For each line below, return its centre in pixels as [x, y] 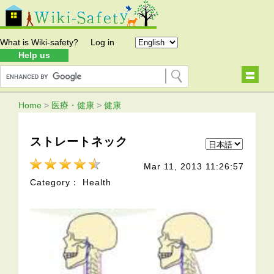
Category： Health [71, 183]
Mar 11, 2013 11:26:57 [194, 167]
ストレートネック [79, 141]
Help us [34, 55]
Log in [102, 42]
